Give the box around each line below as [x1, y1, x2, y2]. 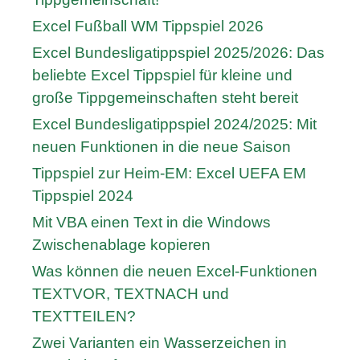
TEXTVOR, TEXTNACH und [32, 285, 229, 303]
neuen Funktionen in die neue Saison [32, 138, 291, 156]
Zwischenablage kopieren [32, 236, 211, 254]
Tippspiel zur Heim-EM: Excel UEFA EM [32, 165, 306, 182]
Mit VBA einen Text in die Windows [32, 214, 271, 231]
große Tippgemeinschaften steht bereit [32, 89, 298, 107]
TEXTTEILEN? [32, 308, 136, 325]
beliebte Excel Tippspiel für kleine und [32, 67, 292, 84]
